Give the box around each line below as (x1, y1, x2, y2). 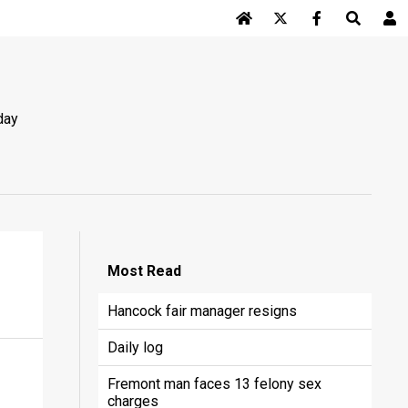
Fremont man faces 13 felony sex (107, 374, 321, 393)
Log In (262, 48, 302, 64)
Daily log (107, 338, 163, 356)
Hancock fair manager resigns (107, 301, 297, 320)
